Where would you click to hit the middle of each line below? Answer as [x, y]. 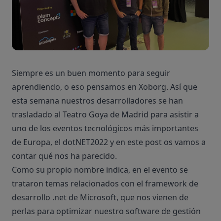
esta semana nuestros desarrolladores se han [97, 101]
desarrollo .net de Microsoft [64, 198]
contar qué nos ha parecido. [64, 156]
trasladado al [37, 115]
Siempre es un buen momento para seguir [91, 73]
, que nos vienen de [152, 198]
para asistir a [174, 115]
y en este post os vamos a [157, 142]
